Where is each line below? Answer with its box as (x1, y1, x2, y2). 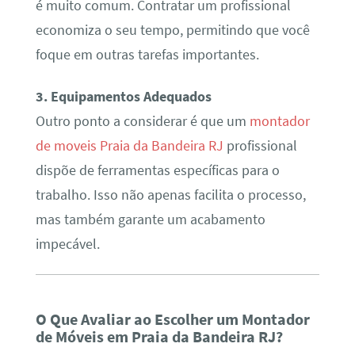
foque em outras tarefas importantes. (35, 45, 259, 63)
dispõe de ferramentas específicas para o (35, 162, 280, 180)
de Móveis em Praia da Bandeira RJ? (35, 326, 283, 347)
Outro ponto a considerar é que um (35, 113, 250, 131)
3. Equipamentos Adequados (35, 88, 212, 106)
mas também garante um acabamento (35, 211, 265, 229)
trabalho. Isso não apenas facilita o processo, (35, 186, 306, 204)
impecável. (35, 235, 100, 254)
